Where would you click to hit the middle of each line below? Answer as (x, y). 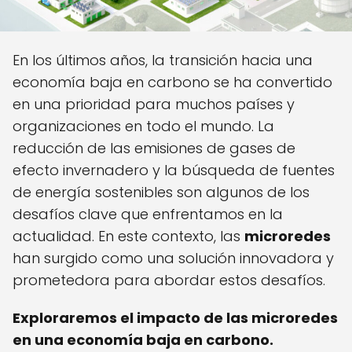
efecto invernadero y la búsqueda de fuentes (174, 170)
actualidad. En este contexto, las (128, 236)
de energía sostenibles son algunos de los (161, 192)
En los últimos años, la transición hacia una (163, 60)
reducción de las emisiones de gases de (154, 148)
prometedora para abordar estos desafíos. (169, 280)
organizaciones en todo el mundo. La (143, 126)
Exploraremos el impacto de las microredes (175, 318)
